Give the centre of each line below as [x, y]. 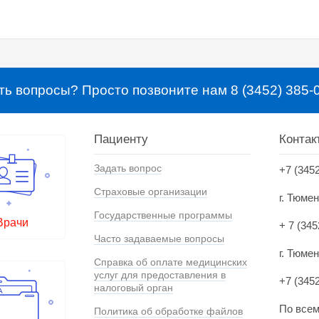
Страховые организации [151, 192]
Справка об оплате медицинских [171, 262]
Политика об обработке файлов [168, 312]
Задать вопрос [128, 168]
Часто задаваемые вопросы [159, 239]
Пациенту [121, 140]
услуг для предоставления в [160, 275]
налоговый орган [134, 288]
